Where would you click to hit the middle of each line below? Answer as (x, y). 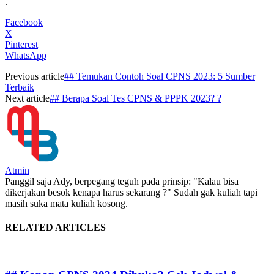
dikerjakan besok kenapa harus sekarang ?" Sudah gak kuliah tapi (131, 192)
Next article (27, 98)
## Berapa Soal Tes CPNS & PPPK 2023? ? (135, 98)
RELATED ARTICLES (55, 228)
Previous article (35, 76)
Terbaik (20, 87)
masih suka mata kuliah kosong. (66, 203)
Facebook (24, 22)
